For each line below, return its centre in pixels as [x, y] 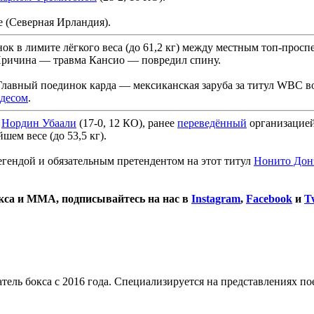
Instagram [216, 198]
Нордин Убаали [39, 123]
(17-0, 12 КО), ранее [127, 123]
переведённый [212, 123]
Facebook [269, 198]
